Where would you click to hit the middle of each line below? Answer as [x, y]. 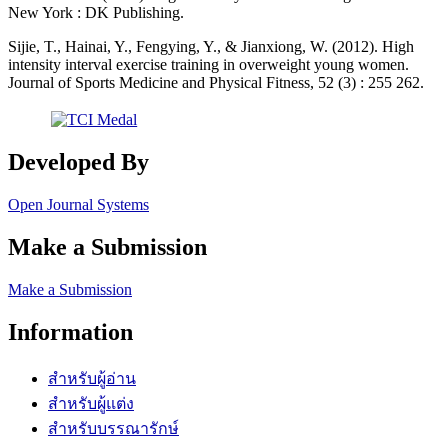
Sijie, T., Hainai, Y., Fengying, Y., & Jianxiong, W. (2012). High [211, 46]
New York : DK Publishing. [96, 12]
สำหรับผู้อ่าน [92, 378]
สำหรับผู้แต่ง [91, 403]
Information [70, 331]
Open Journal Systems [78, 204]
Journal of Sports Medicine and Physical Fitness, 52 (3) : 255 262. [216, 82]
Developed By [78, 162]
